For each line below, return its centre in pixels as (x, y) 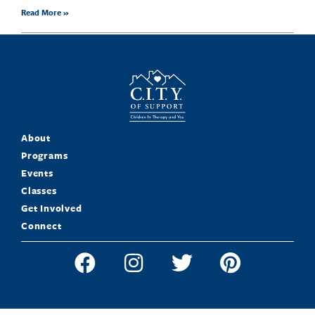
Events (37, 173)
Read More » (45, 13)
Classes (39, 191)
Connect (41, 226)
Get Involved (52, 208)
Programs (45, 156)
